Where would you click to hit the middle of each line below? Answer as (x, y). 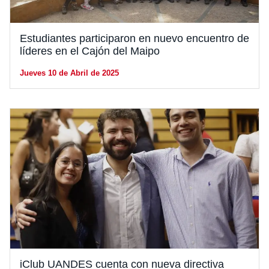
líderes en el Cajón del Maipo (90, 51)
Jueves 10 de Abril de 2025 (69, 73)
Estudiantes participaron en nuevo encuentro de (134, 39)
